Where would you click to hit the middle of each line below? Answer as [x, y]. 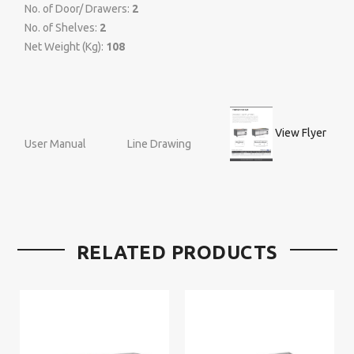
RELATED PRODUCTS [177, 253]
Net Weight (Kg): [65, 47]
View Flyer [299, 133]
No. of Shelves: [62, 28]
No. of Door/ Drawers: [78, 9]
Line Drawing [159, 143]
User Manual [55, 143]
